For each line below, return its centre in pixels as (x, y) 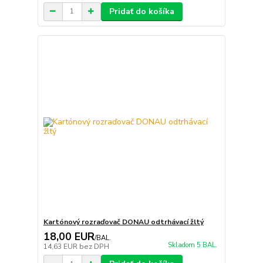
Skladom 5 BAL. (192, 245)
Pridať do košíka (141, 11)
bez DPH (94, 247)
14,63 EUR (61, 247)
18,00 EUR (69, 237)
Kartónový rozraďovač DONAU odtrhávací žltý (123, 222)
